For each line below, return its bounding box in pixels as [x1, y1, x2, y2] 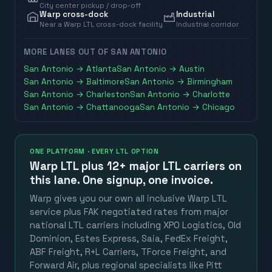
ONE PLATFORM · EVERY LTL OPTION [30, 146, 159, 155]
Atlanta [86, 64, 117, 75]
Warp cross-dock [39, 9, 109, 20]
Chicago [202, 102, 236, 113]
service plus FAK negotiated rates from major [30, 206, 228, 218]
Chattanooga [86, 102, 140, 113]
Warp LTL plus [30, 159, 107, 174]
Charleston [86, 89, 131, 100]
